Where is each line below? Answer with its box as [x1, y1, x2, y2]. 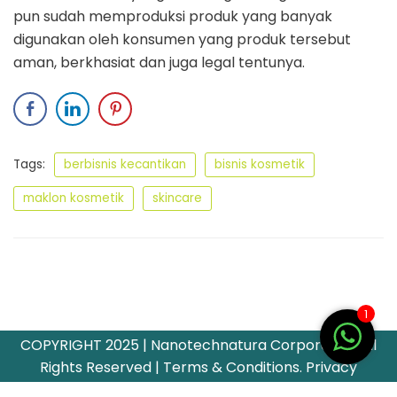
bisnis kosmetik [214, 156, 305, 174]
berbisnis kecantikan [64, 156, 186, 174]
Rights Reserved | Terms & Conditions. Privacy [40, 357, 357, 378]
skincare [152, 190, 202, 207]
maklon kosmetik [23, 190, 124, 207]
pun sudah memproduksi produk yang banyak [13, 6, 332, 27]
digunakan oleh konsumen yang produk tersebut [13, 29, 351, 51]
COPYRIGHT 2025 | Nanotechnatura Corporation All [20, 335, 377, 355]
